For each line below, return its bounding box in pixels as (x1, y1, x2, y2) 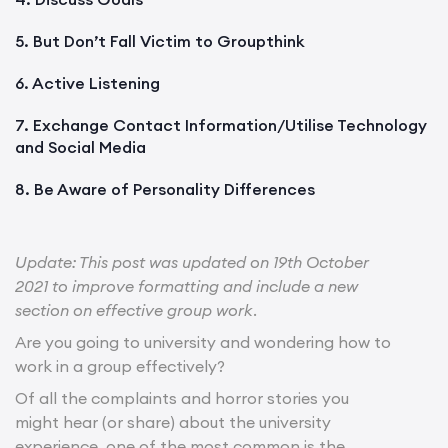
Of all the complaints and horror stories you (15, 387, 349, 408)
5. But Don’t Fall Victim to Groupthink (15, 30, 305, 51)
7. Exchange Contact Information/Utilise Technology (15, 114, 427, 135)
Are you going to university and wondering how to (15, 331, 391, 352)
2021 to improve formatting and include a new (15, 275, 358, 296)
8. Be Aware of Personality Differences (15, 178, 315, 199)
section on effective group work (15, 299, 253, 320)
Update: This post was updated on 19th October (15, 251, 369, 272)
